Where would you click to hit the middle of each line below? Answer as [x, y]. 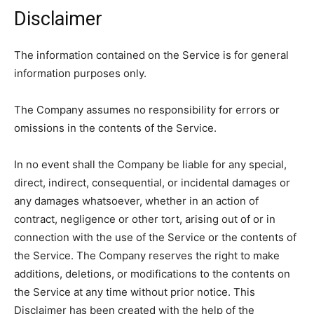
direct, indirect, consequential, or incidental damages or [152, 183]
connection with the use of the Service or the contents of [155, 237]
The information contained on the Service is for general [151, 55]
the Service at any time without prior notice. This [135, 292]
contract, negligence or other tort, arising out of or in [145, 219]
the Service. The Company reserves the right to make [147, 255]
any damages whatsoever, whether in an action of [136, 201]
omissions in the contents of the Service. [115, 128]
